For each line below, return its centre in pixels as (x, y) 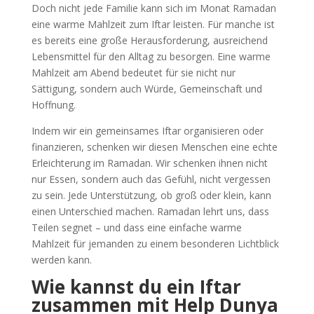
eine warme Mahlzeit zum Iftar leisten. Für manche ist (153, 24)
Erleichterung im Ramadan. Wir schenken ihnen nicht (149, 163)
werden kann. (61, 259)
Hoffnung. (53, 104)
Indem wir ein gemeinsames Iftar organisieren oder (147, 130)
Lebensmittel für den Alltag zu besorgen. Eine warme (151, 56)
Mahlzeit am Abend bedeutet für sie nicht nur (133, 72)
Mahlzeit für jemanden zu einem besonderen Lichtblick (155, 243)
